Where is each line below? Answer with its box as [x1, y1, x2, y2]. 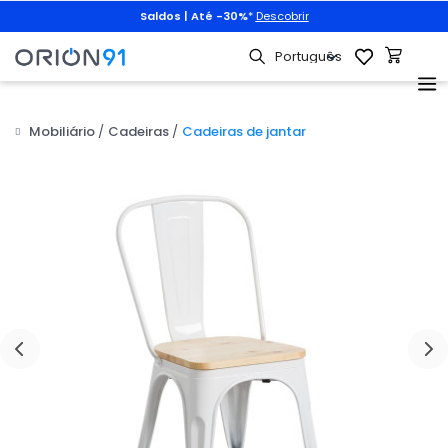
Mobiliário [29, 122, 95, 141]
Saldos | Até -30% [139, 8, 248, 24]
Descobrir [255, 8, 309, 24]
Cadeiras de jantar [182, 122, 306, 141]
